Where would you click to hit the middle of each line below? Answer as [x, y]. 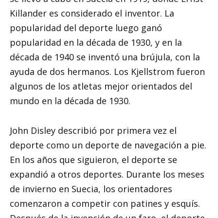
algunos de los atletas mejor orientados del [101, 86]
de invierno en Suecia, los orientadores [91, 189]
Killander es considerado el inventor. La [92, 13]
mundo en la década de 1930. [70, 101]
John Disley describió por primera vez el [93, 131]
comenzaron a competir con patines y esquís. [105, 204]
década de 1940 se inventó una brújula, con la [105, 57]
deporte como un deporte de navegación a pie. [108, 145]
